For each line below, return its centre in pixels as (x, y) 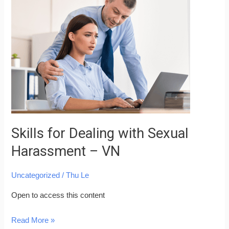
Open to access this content (58, 195)
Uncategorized (36, 176)
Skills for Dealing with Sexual (100, 133)
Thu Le (78, 176)
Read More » (33, 220)
